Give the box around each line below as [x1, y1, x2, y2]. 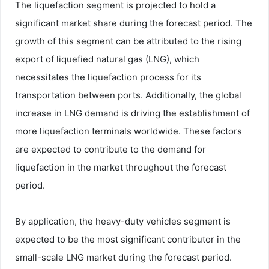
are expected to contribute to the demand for [15, 143, 206, 155]
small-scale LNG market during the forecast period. [15, 251, 232, 263]
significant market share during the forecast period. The [15, 17, 252, 29]
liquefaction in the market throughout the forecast [15, 161, 226, 173]
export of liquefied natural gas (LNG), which [15, 53, 199, 65]
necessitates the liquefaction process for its [15, 71, 201, 83]
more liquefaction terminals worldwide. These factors [15, 125, 242, 137]
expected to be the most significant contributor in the [15, 233, 241, 245]
